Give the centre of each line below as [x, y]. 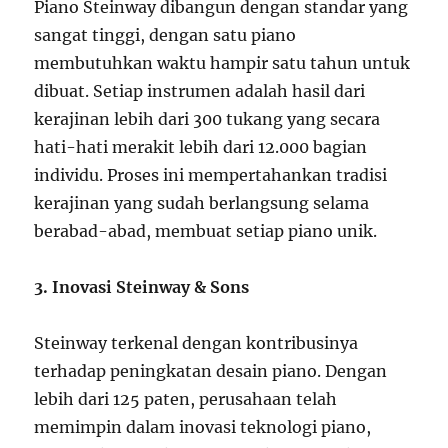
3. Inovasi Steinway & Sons [142, 287]
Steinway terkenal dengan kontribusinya [196, 343]
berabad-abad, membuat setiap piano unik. [206, 231]
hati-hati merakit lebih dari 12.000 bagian [201, 147]
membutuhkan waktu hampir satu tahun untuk [222, 63]
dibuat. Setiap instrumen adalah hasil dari [200, 91]
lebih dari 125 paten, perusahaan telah [186, 399]
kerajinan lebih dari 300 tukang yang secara [207, 119]
